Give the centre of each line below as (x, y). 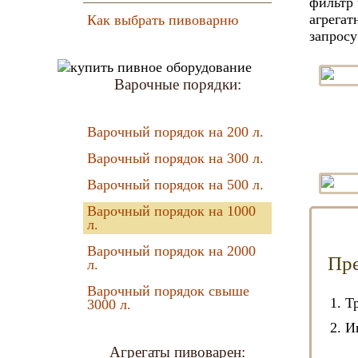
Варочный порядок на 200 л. (175, 132)
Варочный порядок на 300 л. (175, 158)
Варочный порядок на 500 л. (175, 185)
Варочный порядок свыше (168, 291)
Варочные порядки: (177, 84)
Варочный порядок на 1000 (171, 211)
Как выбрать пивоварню (163, 20)
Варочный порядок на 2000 (171, 251)
